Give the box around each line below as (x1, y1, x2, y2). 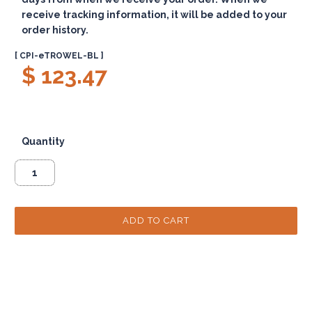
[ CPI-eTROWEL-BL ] (15, 51, 104, 61)
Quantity (22, 136, 65, 148)
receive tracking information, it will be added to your (22, 9, 288, 21)
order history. (22, 24, 89, 36)
